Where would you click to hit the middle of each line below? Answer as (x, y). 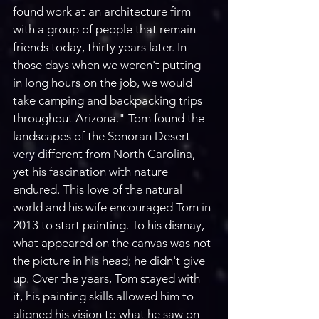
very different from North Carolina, (105, 153)
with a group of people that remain (106, 29)
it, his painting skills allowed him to (105, 296)
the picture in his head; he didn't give (110, 260)
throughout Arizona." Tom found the (110, 118)
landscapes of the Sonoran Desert (103, 136)
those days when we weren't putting (108, 64)
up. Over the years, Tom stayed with (108, 278)
